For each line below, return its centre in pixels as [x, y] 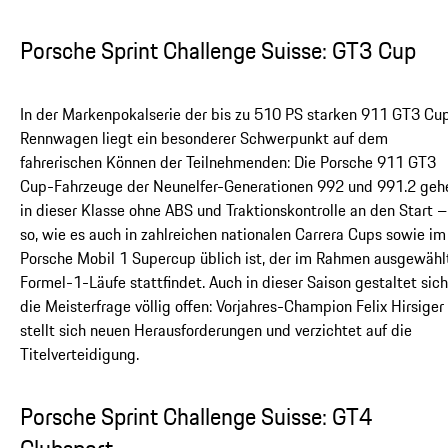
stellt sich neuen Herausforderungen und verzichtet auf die [216, 330]
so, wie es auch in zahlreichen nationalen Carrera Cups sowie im [233, 234]
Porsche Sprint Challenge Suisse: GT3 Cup [218, 51]
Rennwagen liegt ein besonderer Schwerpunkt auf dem [204, 138]
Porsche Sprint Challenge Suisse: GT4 [196, 417]
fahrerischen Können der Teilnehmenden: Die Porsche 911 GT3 [228, 162]
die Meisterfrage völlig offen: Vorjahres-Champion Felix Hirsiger [232, 306]
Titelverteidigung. [79, 354]
